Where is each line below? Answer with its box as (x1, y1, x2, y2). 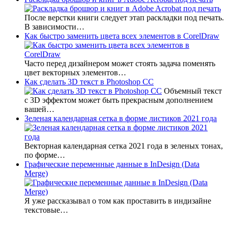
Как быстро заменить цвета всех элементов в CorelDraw (24, 31, 219, 40)
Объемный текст (162, 86, 222, 95)
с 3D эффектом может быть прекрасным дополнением (24, 95, 213, 104)
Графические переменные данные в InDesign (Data (24, 159, 199, 168)
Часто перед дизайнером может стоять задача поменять (24, 59, 215, 68)
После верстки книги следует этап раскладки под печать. (24, 13, 224, 22)
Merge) (24, 168, 48, 178)
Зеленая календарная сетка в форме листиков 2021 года (24, 113, 217, 123)
